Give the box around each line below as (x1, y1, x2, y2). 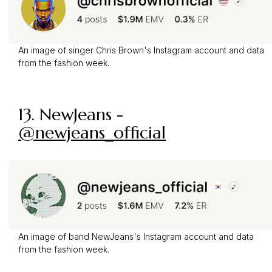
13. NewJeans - (18, 103, 123, 125)
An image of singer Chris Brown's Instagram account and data (18, 44, 264, 55)
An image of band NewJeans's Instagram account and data (18, 231, 254, 242)
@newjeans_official (18, 121, 166, 143)
